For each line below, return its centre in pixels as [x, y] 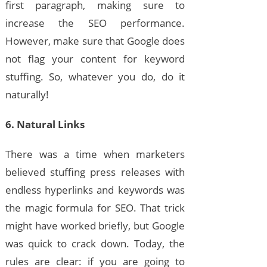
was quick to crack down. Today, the [95, 244]
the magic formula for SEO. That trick [95, 208]
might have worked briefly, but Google [95, 226]
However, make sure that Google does [95, 41]
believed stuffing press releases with [95, 172]
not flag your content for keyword [95, 59]
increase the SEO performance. [95, 23]
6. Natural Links [45, 125]
